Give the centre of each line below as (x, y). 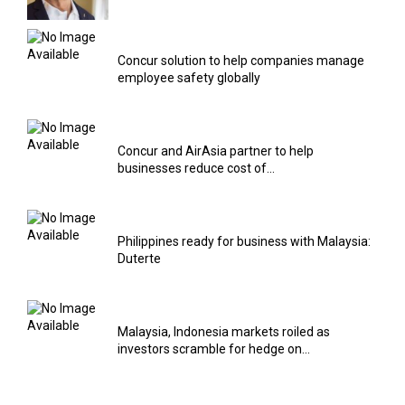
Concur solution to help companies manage (241, 60)
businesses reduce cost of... (196, 168)
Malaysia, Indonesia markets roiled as (224, 331)
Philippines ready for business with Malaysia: (244, 241)
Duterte (139, 258)
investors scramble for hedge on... (214, 348)
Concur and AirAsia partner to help (216, 151)
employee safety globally (189, 77)
